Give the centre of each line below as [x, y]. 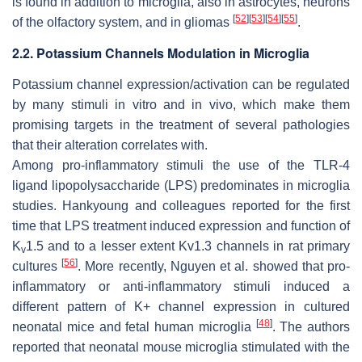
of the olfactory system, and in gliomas [122, 22]
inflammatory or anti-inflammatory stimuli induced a [181, 286]
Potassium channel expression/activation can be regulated [181, 84]
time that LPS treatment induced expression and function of [181, 225]
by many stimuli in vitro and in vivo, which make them [181, 104]
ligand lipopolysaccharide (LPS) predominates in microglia [181, 185]
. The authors [311, 326]
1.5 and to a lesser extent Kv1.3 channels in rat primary [188, 246]
